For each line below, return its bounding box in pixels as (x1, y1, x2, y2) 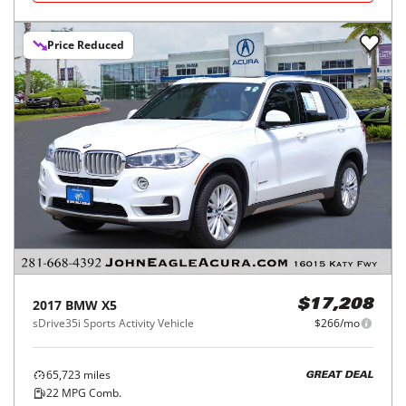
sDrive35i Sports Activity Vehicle (33, 315, 194, 332)
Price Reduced (47, 37, 124, 53)
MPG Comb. (59, 385, 121, 401)
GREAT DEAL (305, 370, 373, 381)
